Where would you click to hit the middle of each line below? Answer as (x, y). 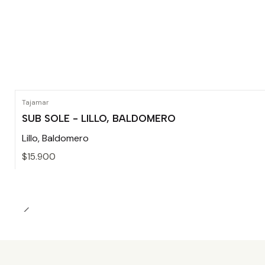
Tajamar (35, 102)
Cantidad (40, 195)
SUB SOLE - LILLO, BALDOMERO (99, 119)
